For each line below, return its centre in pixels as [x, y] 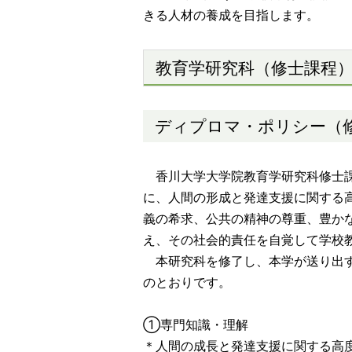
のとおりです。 [187, 282]
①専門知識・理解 [196, 324]
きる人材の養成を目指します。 [231, 15]
